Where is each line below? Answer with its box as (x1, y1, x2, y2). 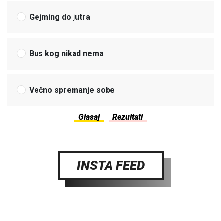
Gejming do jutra (29, 12, 91, 22)
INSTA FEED (76, 157, 145, 173)
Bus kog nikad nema (29, 48, 104, 58)
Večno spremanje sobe (29, 85, 115, 95)
